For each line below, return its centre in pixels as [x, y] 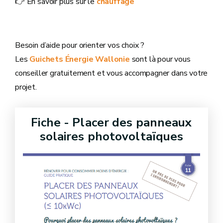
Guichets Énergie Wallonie [80, 59]
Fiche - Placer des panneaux [111, 122]
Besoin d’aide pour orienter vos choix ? [80, 45]
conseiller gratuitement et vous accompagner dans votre [111, 73]
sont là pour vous [160, 59]
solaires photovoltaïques [111, 136]
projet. [26, 87]
